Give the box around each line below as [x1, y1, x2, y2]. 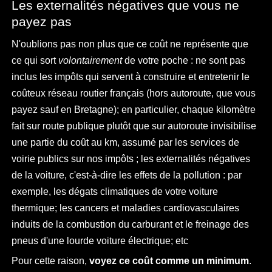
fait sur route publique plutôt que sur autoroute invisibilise [12, 121, 257, 131]
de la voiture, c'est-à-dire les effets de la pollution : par [12, 170, 242, 180]
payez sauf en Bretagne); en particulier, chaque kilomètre [12, 104, 256, 115]
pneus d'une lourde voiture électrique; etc [12, 236, 189, 246]
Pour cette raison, [12, 256, 90, 267]
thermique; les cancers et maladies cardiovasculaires [12, 203, 240, 213]
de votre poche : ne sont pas [122, 55, 246, 66]
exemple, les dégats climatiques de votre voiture [12, 186, 219, 197]
